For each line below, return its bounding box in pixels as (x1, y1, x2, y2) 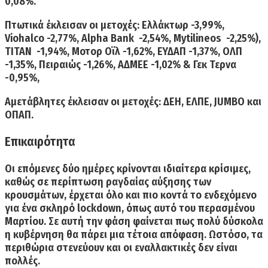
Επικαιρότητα (5, 134, 75, 150)
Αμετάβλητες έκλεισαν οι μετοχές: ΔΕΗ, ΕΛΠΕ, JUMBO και (5, 95, 261, 109)
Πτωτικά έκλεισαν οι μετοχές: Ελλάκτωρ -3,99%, (5, 19, 224, 32)
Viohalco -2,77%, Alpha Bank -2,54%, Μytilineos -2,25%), (5, 32, 261, 45)
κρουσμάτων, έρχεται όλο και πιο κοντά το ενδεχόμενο (5, 188, 257, 202)
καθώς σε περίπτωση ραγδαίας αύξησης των (5, 175, 211, 189)
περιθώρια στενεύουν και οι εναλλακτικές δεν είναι (5, 241, 237, 255)
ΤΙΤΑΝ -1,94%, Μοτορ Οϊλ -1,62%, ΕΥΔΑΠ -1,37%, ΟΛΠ (5, 45, 242, 59)
